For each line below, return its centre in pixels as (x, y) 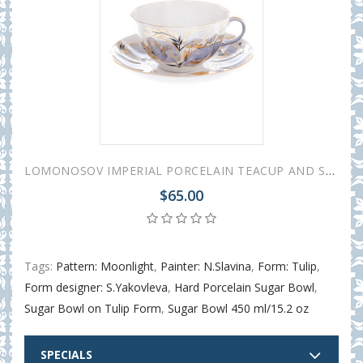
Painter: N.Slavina (206, 266)
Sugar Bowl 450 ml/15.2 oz (238, 308)
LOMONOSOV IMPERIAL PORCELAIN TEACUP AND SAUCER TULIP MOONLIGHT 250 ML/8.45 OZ (330, 170)
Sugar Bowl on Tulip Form (93, 308)
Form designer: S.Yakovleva (96, 287)
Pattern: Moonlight (105, 266)
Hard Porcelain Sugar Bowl (244, 287)
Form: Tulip (287, 266)
